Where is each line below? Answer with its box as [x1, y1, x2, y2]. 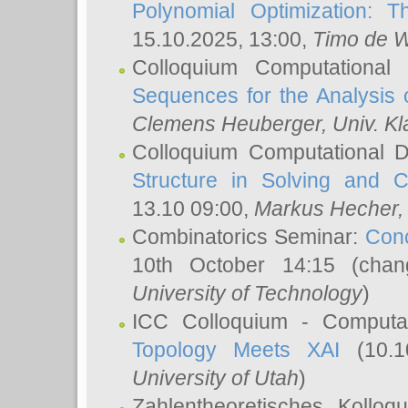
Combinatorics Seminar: [132, 225, 365, 249]
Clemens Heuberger [132, 112, 321, 136]
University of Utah [132, 366, 299, 390]
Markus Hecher [254, 197, 398, 220]
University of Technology [132, 281, 362, 305]
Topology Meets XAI [132, 338, 341, 362]
